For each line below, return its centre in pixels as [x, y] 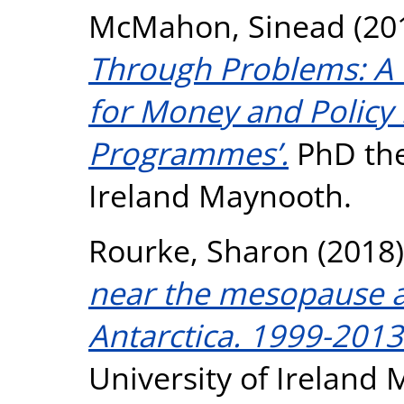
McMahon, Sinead [217, 25]
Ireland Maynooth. [220, 195]
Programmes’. [188, 152]
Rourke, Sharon [199, 250]
